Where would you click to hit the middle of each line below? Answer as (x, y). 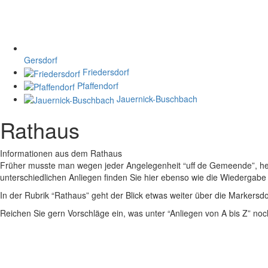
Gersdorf (41, 60)
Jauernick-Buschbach (157, 99)
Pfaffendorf (98, 85)
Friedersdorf (106, 72)
